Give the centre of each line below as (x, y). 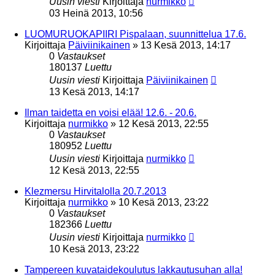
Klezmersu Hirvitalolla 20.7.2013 (95, 191)
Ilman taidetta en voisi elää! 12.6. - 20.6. (110, 112)
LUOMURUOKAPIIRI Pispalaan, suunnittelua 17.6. (135, 34)
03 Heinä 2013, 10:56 (96, 13)
